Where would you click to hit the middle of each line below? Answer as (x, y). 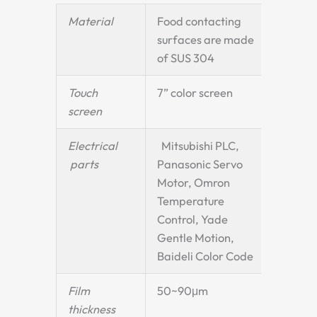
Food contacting (200, 21)
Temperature (191, 201)
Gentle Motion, (196, 237)
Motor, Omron (194, 182)
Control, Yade (193, 219)
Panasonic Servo (200, 164)
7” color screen (195, 92)
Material (93, 21)
